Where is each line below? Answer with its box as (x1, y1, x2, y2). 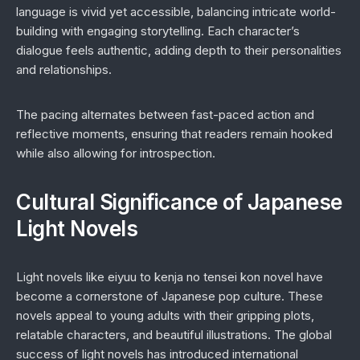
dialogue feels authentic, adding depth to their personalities (16, 43, 342, 58)
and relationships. (16, 62, 112, 77)
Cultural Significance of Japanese (16, 190, 342, 215)
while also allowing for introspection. (16, 145, 215, 161)
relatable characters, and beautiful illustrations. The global (16, 327, 332, 342)
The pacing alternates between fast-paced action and (16, 107, 314, 122)
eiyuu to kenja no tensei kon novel (108, 269, 293, 284)
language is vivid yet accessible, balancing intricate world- (16, 4, 336, 19)
